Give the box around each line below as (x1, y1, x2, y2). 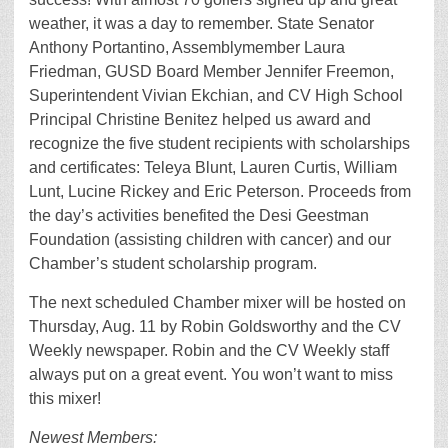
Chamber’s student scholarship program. (29, 255, 317, 273)
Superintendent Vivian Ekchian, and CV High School (29, 87, 403, 105)
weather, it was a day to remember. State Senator (29, 15, 374, 33)
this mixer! (29, 390, 101, 408)
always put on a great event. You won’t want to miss (29, 366, 393, 384)
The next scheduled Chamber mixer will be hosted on (29, 294, 406, 312)
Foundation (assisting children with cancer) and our (29, 231, 391, 249)
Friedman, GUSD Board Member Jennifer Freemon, (29, 63, 394, 81)
